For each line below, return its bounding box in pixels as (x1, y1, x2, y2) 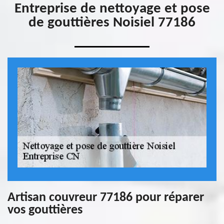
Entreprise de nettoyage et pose (14, 1, 210, 16)
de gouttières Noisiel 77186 (28, 15, 195, 30)
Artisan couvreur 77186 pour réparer (7, 191, 204, 204)
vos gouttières (7, 204, 82, 216)
